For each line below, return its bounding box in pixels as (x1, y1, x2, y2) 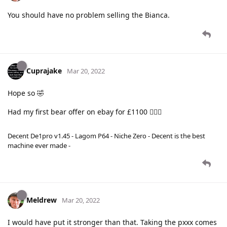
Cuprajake (26, 66, 62, 76)
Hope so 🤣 (8, 88, 44, 98)
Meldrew (26, 195, 57, 205)
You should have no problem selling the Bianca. (8, 10, 170, 20)
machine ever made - (8, 141, 70, 150)
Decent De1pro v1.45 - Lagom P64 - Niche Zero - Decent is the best (8, 131, 205, 141)
